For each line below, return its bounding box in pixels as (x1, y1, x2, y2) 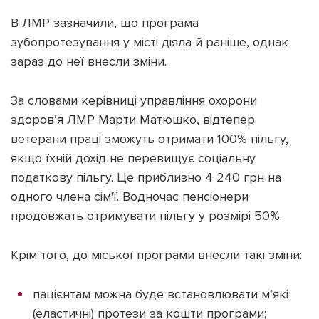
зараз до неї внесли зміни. (11, 53, 167, 70)
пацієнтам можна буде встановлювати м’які (33, 286, 288, 303)
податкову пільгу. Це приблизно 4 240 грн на (11, 169, 281, 186)
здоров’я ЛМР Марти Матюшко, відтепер (11, 112, 255, 128)
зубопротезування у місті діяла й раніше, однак (11, 34, 288, 51)
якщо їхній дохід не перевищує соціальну (11, 150, 256, 167)
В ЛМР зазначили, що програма (11, 15, 199, 31)
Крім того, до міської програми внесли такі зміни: (11, 247, 302, 263)
